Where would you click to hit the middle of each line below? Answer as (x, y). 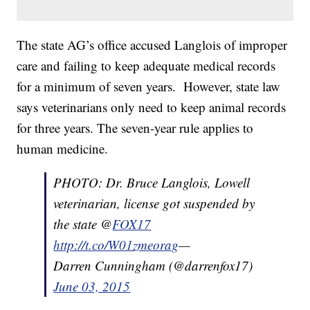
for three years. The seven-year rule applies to (135, 128)
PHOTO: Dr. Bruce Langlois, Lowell (152, 183)
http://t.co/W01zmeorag (116, 245)
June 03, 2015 (92, 286)
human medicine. (63, 149)
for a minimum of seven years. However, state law (149, 86)
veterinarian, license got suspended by (154, 203)
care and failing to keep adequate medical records (146, 66)
